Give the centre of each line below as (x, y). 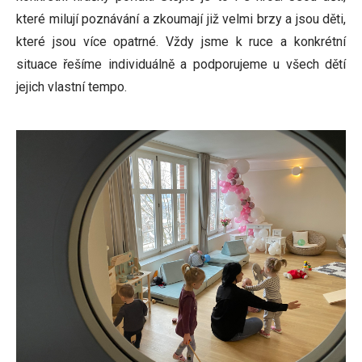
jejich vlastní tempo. (72, 87)
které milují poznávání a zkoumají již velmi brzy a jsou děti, (181, 19)
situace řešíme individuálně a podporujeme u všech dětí (181, 64)
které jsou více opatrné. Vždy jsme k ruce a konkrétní (181, 42)
